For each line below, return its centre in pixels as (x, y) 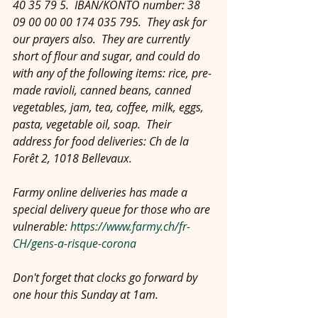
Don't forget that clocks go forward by (106, 278)
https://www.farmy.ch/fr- (130, 226)
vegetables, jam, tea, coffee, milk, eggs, (110, 107)
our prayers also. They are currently (103, 39)
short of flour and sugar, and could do (108, 56)
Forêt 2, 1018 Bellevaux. (72, 158)
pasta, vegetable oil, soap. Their (93, 124)
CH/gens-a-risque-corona (75, 243)
